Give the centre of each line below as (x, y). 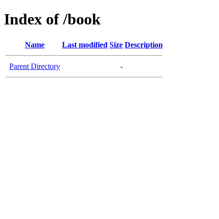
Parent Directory (35, 66)
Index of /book (52, 19)
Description (144, 44)
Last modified (85, 44)
